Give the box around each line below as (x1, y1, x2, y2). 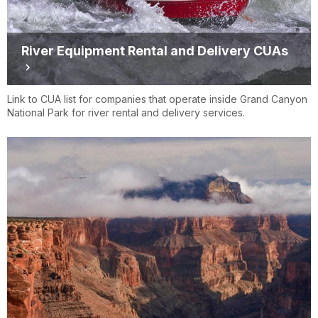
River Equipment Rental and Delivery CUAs (21, 43, 288, 59)
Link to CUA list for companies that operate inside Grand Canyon (7, 93, 307, 106)
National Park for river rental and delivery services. (7, 106, 245, 119)
